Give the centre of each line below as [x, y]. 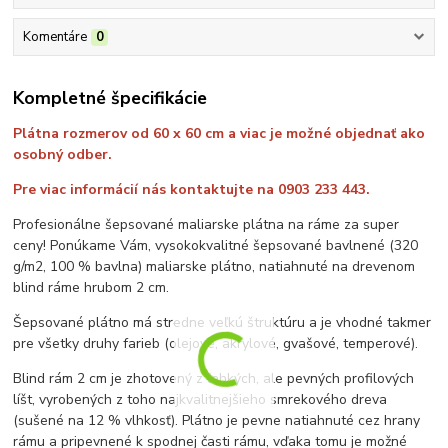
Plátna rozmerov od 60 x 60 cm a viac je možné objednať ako [219, 133]
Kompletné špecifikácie [110, 97]
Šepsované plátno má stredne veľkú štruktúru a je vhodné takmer [222, 322]
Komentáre [54, 37]
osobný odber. [63, 154]
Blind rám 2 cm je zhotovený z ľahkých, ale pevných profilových [214, 378]
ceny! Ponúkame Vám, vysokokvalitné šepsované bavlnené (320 [216, 245]
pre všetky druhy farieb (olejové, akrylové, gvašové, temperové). [216, 343]
